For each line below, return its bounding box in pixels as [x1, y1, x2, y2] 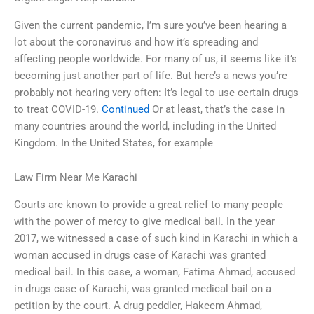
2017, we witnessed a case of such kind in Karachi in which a [14, 231, 298, 245]
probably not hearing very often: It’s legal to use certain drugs [14, 86, 299, 99]
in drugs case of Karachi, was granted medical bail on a [14, 282, 271, 295]
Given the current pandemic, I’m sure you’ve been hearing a [14, 18, 287, 32]
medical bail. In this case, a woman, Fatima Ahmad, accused [14, 265, 295, 278]
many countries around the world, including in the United [14, 119, 276, 132]
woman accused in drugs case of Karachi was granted [14, 248, 266, 261]
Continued [102, 102, 149, 116]
